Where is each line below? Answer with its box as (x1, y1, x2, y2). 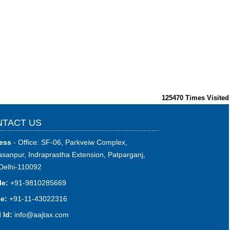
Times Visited (185, 94, 229, 102)
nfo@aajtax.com (15, 210, 69, 219)
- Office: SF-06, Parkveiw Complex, (11, 138, 127, 147)
